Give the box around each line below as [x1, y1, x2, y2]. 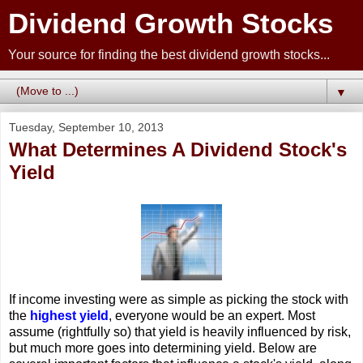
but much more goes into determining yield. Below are [9, 340, 317, 355]
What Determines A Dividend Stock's [9, 139, 347, 160]
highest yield [30, 308, 109, 322]
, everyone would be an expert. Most [109, 308, 315, 322]
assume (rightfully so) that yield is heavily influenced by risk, [9, 324, 351, 339]
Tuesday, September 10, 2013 [9, 121, 164, 134]
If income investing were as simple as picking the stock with [9, 292, 348, 306]
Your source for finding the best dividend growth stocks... [8, 48, 330, 62]
